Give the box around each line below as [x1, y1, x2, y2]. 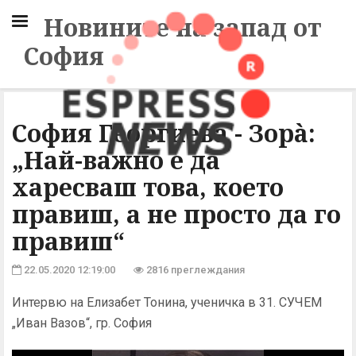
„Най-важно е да [12, 144, 220, 176]
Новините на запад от [44, 11, 321, 44]
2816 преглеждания [144, 264, 245, 276]
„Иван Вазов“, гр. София [12, 315, 152, 331]
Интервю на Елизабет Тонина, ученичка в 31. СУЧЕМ [12, 295, 322, 310]
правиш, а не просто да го [12, 198, 341, 230]
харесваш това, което [12, 171, 284, 203]
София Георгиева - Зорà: [12, 117, 315, 149]
